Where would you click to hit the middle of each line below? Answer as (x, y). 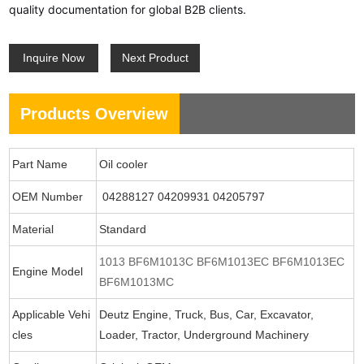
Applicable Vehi (52, 314)
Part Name (40, 164)
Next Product (156, 57)
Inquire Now (54, 57)
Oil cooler (124, 164)
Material (33, 229)
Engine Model (48, 271)
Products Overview (95, 113)
